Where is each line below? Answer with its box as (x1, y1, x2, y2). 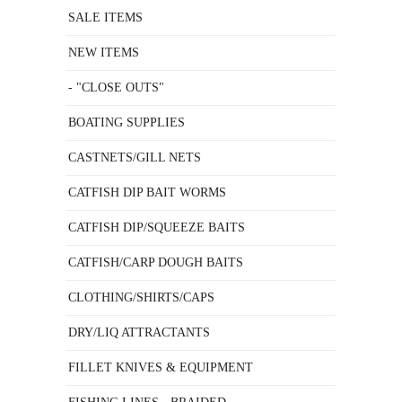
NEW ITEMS (68, 46, 139, 59)
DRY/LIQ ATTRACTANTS (68, 326, 210, 339)
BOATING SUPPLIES (68, 116, 185, 129)
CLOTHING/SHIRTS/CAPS (68, 291, 214, 304)
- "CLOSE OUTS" (68, 81, 164, 94)
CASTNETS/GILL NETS (68, 151, 201, 164)
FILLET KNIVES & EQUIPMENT (68, 361, 253, 374)
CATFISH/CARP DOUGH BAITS (68, 256, 243, 269)
